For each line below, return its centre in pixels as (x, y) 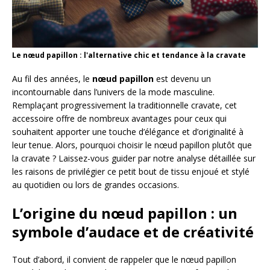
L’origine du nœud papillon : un (125, 213)
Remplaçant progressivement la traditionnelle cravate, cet (124, 105)
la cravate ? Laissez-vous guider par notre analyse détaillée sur (134, 159)
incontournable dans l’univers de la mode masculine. (113, 92)
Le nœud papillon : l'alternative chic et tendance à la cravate (129, 55)
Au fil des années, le (52, 79)
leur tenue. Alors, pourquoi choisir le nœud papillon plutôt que (132, 145)
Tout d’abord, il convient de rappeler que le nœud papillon (124, 260)
